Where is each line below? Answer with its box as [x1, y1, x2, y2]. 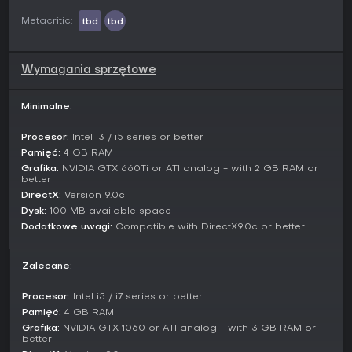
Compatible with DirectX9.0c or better [112, 222, 305, 233]
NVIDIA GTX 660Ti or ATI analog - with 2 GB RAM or [59, 164, 318, 174]
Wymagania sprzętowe [21, 65, 156, 76]
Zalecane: [22, 262, 72, 272]
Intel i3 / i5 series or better [69, 133, 203, 143]
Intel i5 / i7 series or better [70, 292, 203, 302]
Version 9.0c [61, 191, 125, 201]
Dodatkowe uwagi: [21, 222, 112, 233]
